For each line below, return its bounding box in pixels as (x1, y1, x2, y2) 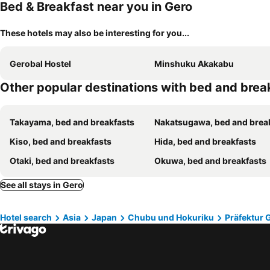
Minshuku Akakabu (154, 58, 234, 69)
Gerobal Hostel (10, 58, 71, 69)
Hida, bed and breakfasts (154, 136, 256, 146)
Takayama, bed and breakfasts (10, 117, 134, 127)
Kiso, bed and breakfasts (10, 136, 111, 146)
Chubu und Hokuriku (128, 212, 214, 222)
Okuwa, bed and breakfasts (154, 155, 266, 166)
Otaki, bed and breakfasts (10, 155, 115, 166)
